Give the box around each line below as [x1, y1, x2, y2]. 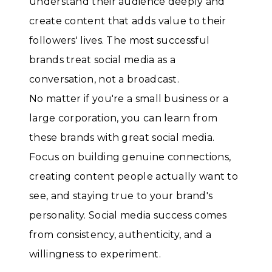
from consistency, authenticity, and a [29, 228, 212, 240]
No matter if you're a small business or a [29, 92, 229, 104]
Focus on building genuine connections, [29, 151, 231, 163]
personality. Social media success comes [29, 209, 227, 221]
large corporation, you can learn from [29, 112, 218, 124]
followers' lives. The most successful [29, 34, 210, 46]
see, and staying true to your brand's [29, 189, 213, 202]
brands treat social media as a [29, 53, 176, 66]
